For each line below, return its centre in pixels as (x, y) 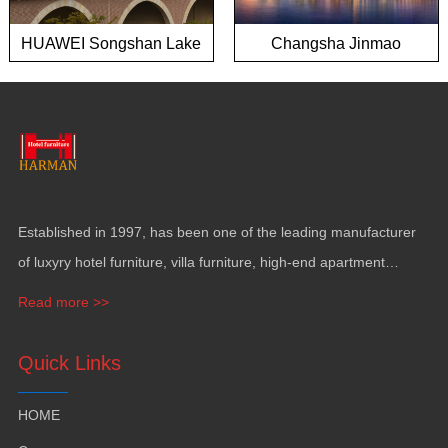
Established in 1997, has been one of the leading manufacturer (216, 232)
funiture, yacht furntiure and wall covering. (150, 292)
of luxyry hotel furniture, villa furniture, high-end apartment (201, 262)
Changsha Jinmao (336, 43)
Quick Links (69, 363)
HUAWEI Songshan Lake (111, 43)
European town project (111, 67)
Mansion (336, 67)
